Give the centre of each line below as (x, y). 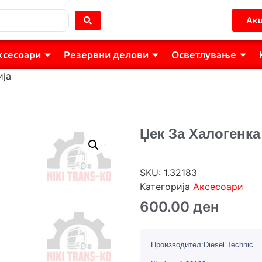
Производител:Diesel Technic (202, 245)
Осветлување (204, 55)
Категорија (166, 187)
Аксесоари (218, 187)
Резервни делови (106, 55)
